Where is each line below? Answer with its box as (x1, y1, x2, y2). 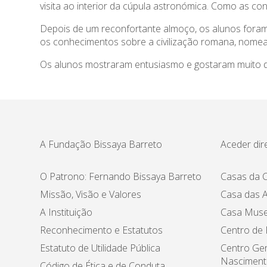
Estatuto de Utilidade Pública (40, 241, 161, 254)
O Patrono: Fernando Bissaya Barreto (40, 170, 202, 183)
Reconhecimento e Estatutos (40, 223, 163, 237)
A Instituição (40, 206, 93, 219)
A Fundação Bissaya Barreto (40, 138, 163, 151)
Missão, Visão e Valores (40, 188, 142, 201)
